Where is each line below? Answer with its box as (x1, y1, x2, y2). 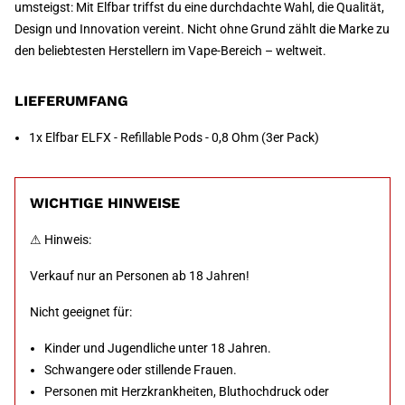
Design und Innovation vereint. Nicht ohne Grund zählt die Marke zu (14, 22, 390, 36)
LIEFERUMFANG (14, 92, 128, 109)
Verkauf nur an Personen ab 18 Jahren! (30, 268, 250, 283)
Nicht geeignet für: (30, 305, 132, 319)
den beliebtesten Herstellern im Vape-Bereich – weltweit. (14, 43, 326, 58)
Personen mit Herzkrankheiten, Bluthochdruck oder (44, 384, 329, 399)
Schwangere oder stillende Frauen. (44, 363, 237, 377)
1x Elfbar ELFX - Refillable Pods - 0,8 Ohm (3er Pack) (29, 130, 319, 145)
